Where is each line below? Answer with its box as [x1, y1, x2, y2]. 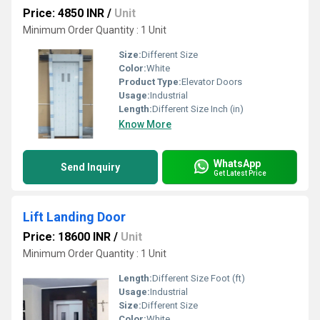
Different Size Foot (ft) [152, 273, 245, 284]
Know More [119, 119, 171, 130]
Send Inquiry [61, 161, 120, 173]
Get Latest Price [214, 169, 266, 177]
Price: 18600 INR [23, 230, 111, 244]
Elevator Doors [181, 76, 242, 87]
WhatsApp [214, 157, 261, 169]
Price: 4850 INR [23, 6, 104, 20]
